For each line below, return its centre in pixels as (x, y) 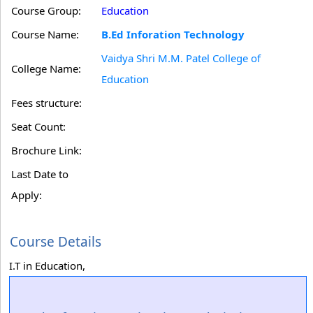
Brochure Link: (46, 150)
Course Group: (46, 10)
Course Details (56, 242)
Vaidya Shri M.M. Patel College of (181, 58)
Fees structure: (46, 103)
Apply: (27, 195)
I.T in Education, (47, 265)
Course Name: (45, 34)
